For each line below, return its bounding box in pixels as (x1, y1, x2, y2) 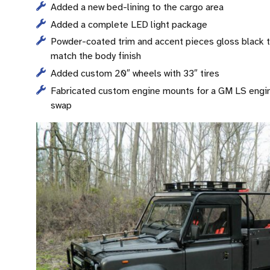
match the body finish (51, 50, 141, 63)
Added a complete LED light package (51, 18, 207, 31)
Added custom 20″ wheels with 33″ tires (51, 67, 219, 80)
